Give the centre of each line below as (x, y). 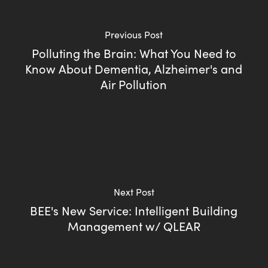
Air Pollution (134, 84)
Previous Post (134, 34)
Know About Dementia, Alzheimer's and (134, 68)
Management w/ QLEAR (134, 226)
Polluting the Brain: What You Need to (134, 53)
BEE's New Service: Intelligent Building (134, 210)
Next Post (134, 191)
